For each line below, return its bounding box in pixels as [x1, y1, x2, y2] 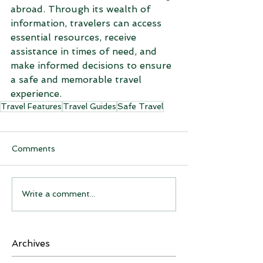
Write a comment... [22, 189, 95, 199]
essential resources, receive [11, 31, 139, 43]
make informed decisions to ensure [11, 59, 174, 71]
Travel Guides [63, 101, 116, 111]
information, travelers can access [11, 17, 164, 29]
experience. [11, 87, 62, 99]
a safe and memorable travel [11, 73, 144, 85]
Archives [12, 237, 50, 249]
